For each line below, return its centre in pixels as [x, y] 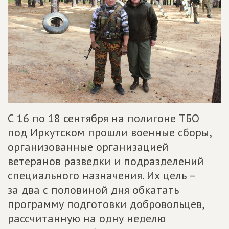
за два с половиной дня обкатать [93, 190]
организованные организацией [88, 147]
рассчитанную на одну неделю [87, 219]
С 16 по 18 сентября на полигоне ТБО [104, 118]
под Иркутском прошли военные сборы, [109, 133]
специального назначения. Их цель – [101, 176]
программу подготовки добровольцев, [106, 204]
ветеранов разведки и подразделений [106, 161]
